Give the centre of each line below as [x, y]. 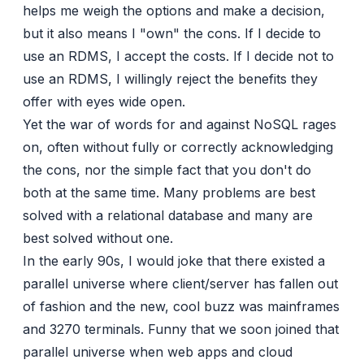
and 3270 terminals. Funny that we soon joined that [181, 329]
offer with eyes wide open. [104, 102]
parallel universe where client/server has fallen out [180, 284]
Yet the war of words [90, 125]
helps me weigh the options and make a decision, [174, 11]
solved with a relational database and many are [168, 216]
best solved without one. [98, 238]
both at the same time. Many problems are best [169, 193]
